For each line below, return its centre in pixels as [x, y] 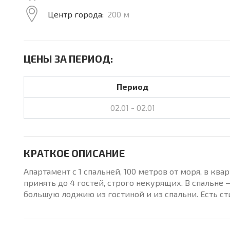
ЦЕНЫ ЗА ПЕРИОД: [68, 59]
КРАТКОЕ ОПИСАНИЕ [74, 153]
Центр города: [76, 14]
